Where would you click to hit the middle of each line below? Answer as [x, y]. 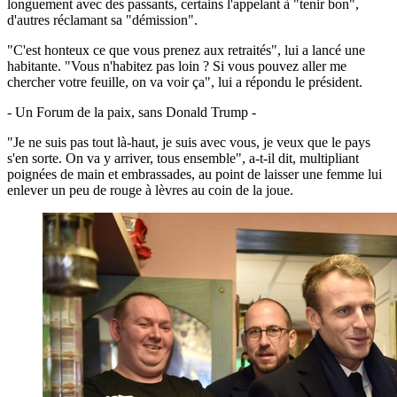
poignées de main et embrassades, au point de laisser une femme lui [195, 174]
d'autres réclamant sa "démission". [102, 19]
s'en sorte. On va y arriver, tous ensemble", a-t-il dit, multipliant [183, 158]
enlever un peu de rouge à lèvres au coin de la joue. [150, 190]
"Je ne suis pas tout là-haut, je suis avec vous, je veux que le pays [189, 142]
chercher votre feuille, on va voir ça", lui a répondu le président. [185, 82]
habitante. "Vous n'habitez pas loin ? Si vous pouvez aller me [177, 66]
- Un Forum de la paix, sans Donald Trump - [132, 112]
